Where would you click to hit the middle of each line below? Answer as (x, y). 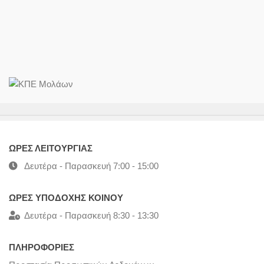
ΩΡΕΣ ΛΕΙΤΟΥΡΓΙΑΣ (51, 148)
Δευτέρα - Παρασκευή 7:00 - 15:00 (88, 166)
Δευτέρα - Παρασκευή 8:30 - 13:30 (88, 216)
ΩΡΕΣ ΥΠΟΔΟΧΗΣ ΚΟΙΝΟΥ (66, 198)
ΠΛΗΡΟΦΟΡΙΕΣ (42, 247)
